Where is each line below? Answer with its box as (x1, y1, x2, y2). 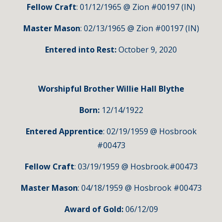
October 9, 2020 (118, 44, 177, 55)
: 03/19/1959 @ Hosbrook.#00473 (74, 161, 198, 172)
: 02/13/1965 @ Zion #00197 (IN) (80, 23, 199, 34)
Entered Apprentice (25, 126, 103, 137)
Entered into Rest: (45, 44, 118, 55)
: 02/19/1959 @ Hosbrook (103, 126, 197, 137)
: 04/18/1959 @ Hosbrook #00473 (77, 182, 202, 193)
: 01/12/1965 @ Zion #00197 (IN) (76, 1, 195, 12)
